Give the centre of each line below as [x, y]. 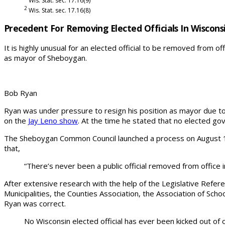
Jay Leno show [53, 120]
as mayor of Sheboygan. [45, 58]
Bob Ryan [21, 93]
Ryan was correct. [35, 203]
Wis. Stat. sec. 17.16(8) [59, 10]
